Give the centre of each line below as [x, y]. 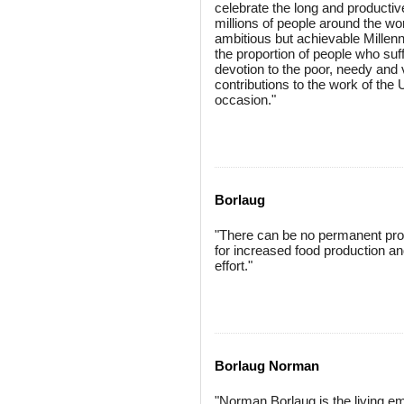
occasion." [245, 100]
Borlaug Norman [267, 366]
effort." [234, 266]
